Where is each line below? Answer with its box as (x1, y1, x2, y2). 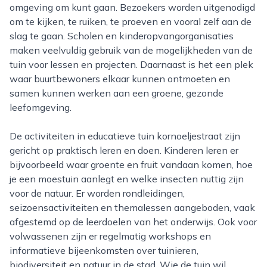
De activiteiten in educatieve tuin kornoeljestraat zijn (10, 130, 17, 142)
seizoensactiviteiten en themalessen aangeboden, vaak (10, 201, 255, 213)
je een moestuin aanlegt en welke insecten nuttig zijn (10, 173, 244, 185)
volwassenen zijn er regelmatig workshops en (10, 230, 211, 242)
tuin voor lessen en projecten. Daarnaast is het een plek (10, 58, 253, 70)
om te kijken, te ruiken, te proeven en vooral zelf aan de (10, 15, 252, 27)
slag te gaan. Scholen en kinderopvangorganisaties (10, 30, 234, 42)
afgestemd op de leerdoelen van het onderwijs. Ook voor (10, 216, 257, 228)
